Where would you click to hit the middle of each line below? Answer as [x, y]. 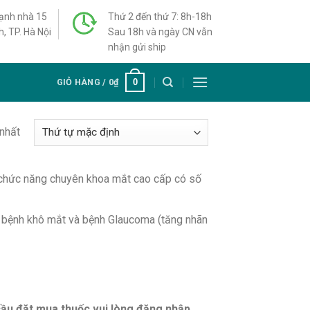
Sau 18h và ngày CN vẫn [160, 31]
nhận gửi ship [137, 47]
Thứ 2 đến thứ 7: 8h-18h [159, 16]
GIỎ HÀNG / [82, 82]
